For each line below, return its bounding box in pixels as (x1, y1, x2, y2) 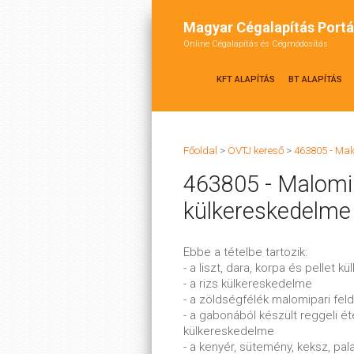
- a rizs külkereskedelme (183, 277, 312, 291)
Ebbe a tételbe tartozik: (183, 245, 307, 259)
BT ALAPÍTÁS (288, 74, 342, 85)
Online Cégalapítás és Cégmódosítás (183, 39, 328, 49)
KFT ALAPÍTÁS (217, 74, 275, 85)
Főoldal (183, 145, 217, 156)
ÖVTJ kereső (228, 145, 284, 156)
